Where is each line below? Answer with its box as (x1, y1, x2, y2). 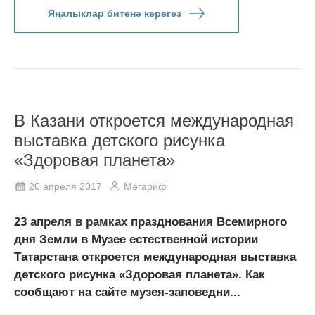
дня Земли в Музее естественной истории (14, 232, 258, 246)
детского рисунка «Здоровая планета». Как (14, 267, 265, 281)
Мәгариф (124, 180, 167, 192)
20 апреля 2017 (29, 180, 102, 192)
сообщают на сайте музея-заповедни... (14, 285, 240, 299)
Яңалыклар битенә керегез (47, 7, 181, 19)
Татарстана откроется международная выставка (14, 250, 296, 264)
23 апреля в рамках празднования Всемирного (14, 214, 287, 229)
